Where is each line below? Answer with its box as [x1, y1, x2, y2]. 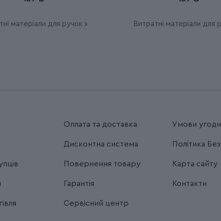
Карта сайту [172, 160, 218, 168]
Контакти [172, 180, 207, 188]
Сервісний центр [63, 199, 129, 208]
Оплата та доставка [63, 120, 137, 129]
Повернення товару [63, 160, 141, 168]
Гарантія [63, 180, 94, 188]
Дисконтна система [63, 140, 138, 148]
